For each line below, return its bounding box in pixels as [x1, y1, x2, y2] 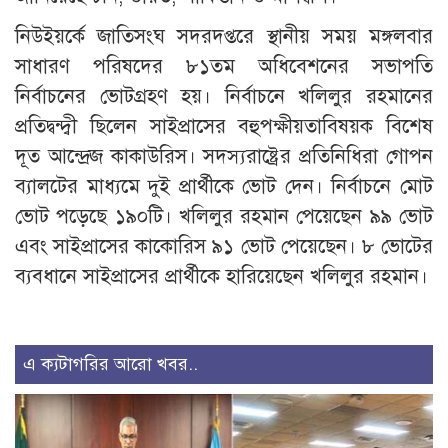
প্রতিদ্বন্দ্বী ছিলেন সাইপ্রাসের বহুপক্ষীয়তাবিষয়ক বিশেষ [15, 114, 433, 140]
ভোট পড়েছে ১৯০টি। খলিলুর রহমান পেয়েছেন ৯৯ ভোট [15, 204, 433, 230]
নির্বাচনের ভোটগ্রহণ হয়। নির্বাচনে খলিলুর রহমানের [15, 84, 433, 110]
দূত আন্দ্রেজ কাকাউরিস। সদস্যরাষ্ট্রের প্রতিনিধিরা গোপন [15, 144, 433, 170]
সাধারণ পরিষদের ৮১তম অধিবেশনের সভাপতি [15, 54, 433, 80]
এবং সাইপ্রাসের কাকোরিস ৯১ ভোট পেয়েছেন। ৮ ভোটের [15, 234, 433, 260]
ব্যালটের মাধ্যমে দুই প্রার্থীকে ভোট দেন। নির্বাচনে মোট [15, 174, 433, 200]
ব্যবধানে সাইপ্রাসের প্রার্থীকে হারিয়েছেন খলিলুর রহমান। [15, 264, 428, 290]
